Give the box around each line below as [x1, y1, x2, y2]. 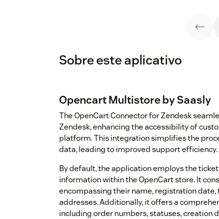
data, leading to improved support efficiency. [59, 144, 218, 155]
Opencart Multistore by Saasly [59, 93, 211, 107]
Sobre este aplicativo [59, 52, 182, 68]
